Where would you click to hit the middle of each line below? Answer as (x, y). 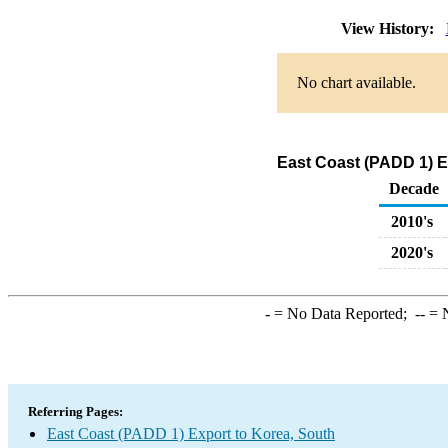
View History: (389, 28)
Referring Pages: (75, 411)
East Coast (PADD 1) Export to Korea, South (191, 433)
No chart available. (356, 82)
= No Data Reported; (342, 313)
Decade (414, 188)
